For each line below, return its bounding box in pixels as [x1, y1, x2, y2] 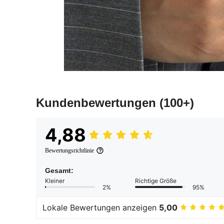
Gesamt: [45, 166, 73, 174]
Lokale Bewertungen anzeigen [42, 202, 159, 213]
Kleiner [45, 176, 64, 184]
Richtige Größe [135, 176, 176, 184]
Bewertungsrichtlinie [45, 146, 94, 154]
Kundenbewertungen [36, 95, 159, 109]
